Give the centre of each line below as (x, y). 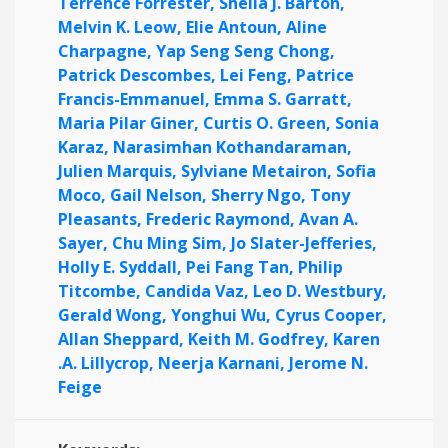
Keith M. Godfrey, (260, 339)
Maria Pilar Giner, (130, 123)
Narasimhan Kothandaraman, (232, 147)
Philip (320, 267)
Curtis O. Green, (269, 123)
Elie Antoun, (236, 27)
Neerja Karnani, (223, 363)
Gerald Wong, (114, 315)
